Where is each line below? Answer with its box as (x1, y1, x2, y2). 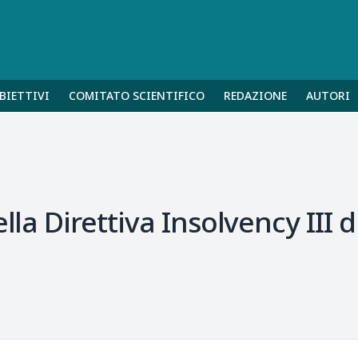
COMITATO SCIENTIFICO (69, 88, 205, 103)
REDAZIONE (224, 88, 287, 103)
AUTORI (306, 88, 350, 103)
